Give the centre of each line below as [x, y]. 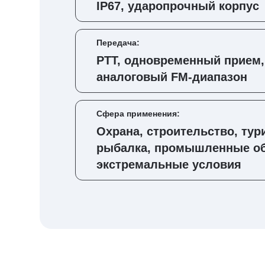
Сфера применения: [138, 114]
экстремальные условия [169, 164]
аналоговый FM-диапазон [172, 77]
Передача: [118, 43]
